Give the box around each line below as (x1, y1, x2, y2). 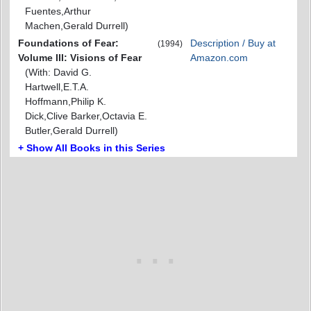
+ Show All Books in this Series (18, 142, 165, 153)
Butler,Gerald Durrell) (25, 124, 118, 136)
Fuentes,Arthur (25, 5, 91, 17)
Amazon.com (190, 51, 248, 63)
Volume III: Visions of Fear (18, 51, 142, 63)
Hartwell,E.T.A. (25, 81, 89, 92)
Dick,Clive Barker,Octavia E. (25, 110, 147, 121)
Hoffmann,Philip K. (25, 95, 106, 107)
